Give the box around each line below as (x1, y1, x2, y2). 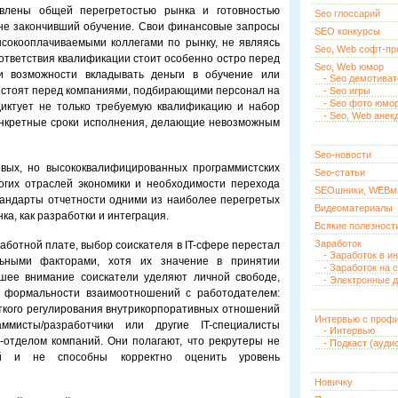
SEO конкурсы (314, 26, 380, 36)
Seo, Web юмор (314, 61, 384, 72)
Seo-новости (314, 149, 371, 160)
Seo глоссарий (314, 8, 380, 19)
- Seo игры (323, 85, 370, 96)
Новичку (314, 377, 353, 387)
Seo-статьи (314, 167, 365, 178)
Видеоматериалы (314, 203, 393, 213)
